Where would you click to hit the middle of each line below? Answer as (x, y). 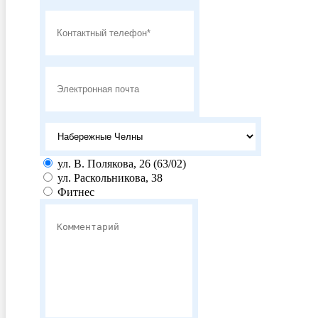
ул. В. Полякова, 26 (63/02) (120, 164)
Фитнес (75, 192)
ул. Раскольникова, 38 (109, 178)
